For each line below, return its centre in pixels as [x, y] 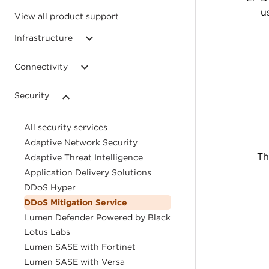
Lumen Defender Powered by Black [97, 217]
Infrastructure [44, 38]
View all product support [67, 16]
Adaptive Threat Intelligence [83, 157]
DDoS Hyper [50, 187]
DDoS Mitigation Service [76, 202]
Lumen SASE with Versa [74, 262]
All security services [66, 127]
